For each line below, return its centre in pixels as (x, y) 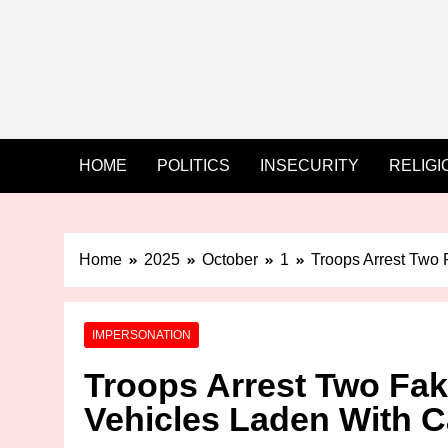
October (230, 260)
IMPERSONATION (141, 335)
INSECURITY (309, 166)
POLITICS (193, 166)
